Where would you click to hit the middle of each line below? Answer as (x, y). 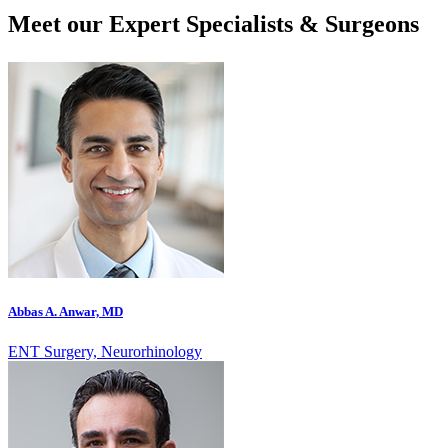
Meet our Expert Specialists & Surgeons (213, 24)
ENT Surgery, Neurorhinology (105, 351)
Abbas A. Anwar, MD (65, 312)
